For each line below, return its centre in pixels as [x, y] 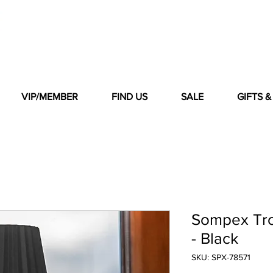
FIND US [129, 97]
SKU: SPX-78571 [221, 257]
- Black [215, 239]
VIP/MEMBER [50, 97]
